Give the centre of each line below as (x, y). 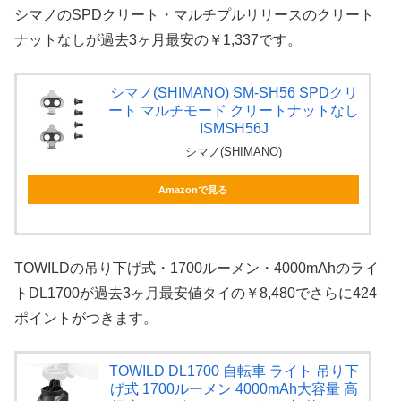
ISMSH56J (234, 129)
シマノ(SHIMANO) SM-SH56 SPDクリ (234, 93)
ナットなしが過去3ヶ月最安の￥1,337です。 (158, 39)
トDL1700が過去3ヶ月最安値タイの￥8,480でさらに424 (196, 293)
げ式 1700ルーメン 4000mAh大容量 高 (234, 388)
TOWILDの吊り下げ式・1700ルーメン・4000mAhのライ (196, 268)
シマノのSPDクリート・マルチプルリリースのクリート (194, 14)
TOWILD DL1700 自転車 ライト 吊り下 (234, 371)
